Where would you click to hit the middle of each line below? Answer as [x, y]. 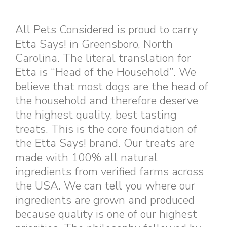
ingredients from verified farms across [109, 172]
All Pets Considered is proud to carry [106, 30]
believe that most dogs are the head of [112, 87]
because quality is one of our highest [106, 214]
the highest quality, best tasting [96, 115]
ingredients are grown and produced [105, 200]
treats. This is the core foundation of [106, 129]
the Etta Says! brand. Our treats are [105, 143]
